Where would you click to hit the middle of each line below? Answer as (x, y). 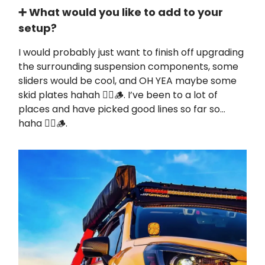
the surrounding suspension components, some (128, 67)
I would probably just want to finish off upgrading (131, 53)
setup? (38, 28)
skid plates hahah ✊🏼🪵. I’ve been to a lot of (118, 95)
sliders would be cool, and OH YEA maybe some (127, 81)
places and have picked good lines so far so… (122, 109)
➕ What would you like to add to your (121, 12)
